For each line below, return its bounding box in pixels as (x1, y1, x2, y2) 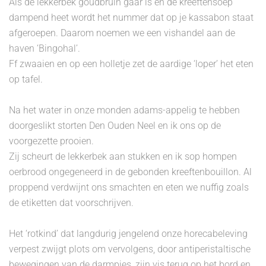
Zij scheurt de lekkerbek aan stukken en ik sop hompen (9, 151, 237, 162)
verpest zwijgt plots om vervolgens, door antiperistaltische (9, 243, 251, 255)
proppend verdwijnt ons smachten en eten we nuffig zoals (9, 182, 249, 193)
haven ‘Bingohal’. (9, 43, 80, 54)
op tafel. (9, 74, 43, 85)
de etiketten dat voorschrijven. (9, 197, 134, 208)
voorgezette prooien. (9, 135, 94, 147)
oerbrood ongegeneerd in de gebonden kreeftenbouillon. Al (9, 166, 252, 178)
